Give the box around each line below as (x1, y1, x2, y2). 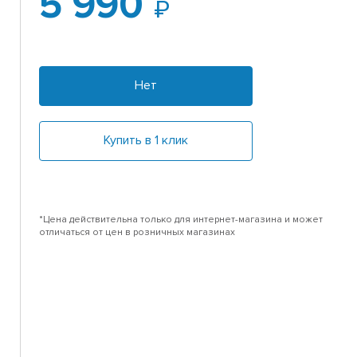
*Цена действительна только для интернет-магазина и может (39, 214, 324, 226)
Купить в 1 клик (104, 132, 189, 149)
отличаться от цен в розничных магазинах (39, 226, 236, 239)
